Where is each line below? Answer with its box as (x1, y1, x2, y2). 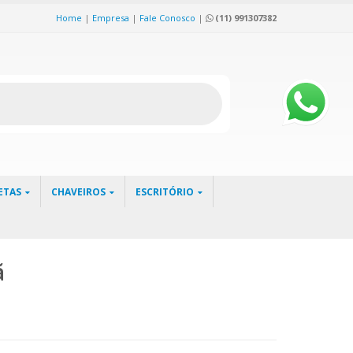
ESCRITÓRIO (136, 185, 194, 199)
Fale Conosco (139, 12, 195, 24)
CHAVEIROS (51, 185, 106, 199)
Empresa (92, 12, 129, 24)
